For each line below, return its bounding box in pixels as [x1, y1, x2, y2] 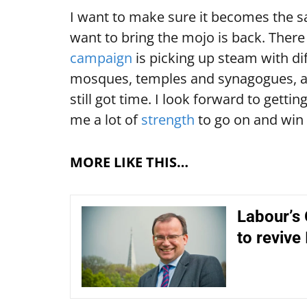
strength [141, 110, 195, 129]
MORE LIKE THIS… [70, 153, 188, 171]
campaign [70, 49, 132, 67]
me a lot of [70, 110, 141, 129]
